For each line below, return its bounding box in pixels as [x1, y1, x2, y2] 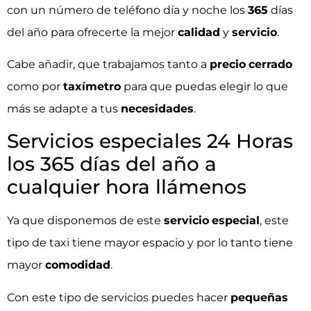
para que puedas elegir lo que [121, 79, 288, 93]
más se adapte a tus [7, 101, 121, 115]
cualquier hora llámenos [7, 175, 246, 199]
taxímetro [63, 79, 121, 93]
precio [210, 57, 246, 71]
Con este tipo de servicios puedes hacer [7, 290, 230, 304]
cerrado [249, 57, 292, 71]
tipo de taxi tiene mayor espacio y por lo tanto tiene [7, 236, 293, 250]
